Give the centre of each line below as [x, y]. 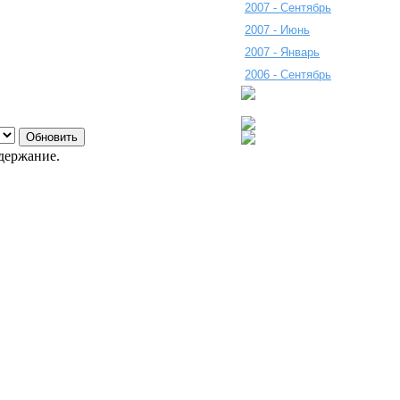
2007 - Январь [282, 52]
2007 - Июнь [277, 30]
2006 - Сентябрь [288, 75]
